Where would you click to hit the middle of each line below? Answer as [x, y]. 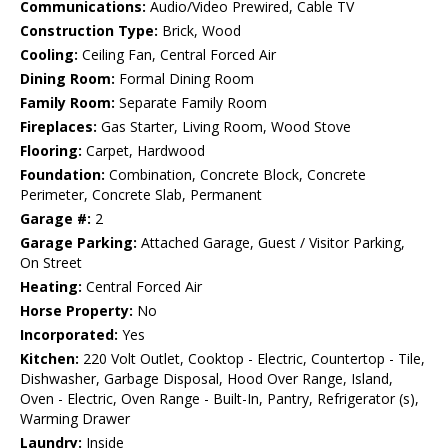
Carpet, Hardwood [143, 151]
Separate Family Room [191, 103]
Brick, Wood [199, 31]
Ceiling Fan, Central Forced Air [177, 55]
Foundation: [62, 175]
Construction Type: [89, 31]
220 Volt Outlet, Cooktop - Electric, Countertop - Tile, [252, 359]
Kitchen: [49, 359]
